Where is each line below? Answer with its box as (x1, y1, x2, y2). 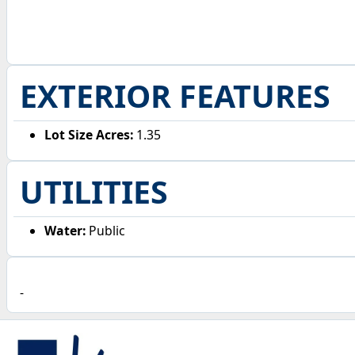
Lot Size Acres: (44, 125, 134, 143)
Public (86, 221, 126, 239)
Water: (44, 221, 86, 239)
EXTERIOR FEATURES (19, 74, 330, 117)
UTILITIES (19, 170, 168, 214)
